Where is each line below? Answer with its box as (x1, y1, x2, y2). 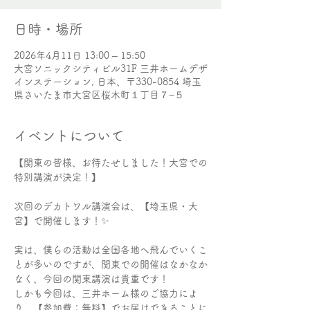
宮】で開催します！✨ (14, 216, 109, 226)
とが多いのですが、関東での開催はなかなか (14, 259, 208, 269)
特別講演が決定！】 (14, 172, 101, 182)
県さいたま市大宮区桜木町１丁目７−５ (14, 90, 184, 100)
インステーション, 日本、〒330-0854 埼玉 (14, 77, 201, 86)
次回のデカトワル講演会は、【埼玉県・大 (14, 201, 198, 211)
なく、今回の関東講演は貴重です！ (14, 274, 169, 284)
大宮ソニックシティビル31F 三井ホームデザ (14, 64, 208, 73)
